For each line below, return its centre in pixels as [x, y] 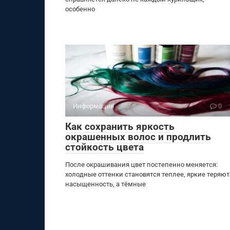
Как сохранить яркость [120, 127]
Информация [93, 106]
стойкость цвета [104, 147]
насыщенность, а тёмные [106, 184]
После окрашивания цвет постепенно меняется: [141, 165]
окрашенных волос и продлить [138, 137]
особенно [80, 9]
